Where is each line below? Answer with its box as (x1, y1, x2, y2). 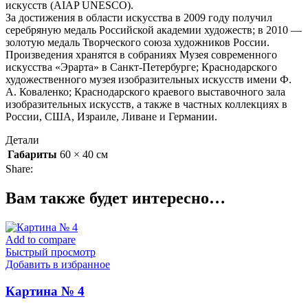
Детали (5, 134, 39, 146)
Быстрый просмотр (5, 245, 96, 258)
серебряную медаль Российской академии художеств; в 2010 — (5, 24, 302, 36)
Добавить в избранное (5, 258, 110, 270)
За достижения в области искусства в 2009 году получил (5, 12, 272, 24)
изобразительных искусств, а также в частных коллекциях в (5, 98, 287, 111)
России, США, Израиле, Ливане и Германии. (5, 111, 217, 123)
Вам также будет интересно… (5, 189, 225, 208)
